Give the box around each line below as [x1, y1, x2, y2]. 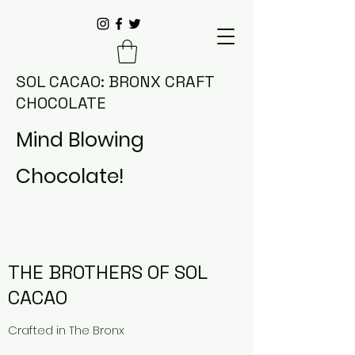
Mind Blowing [16, 125, 144, 154]
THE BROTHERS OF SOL [8, 259, 207, 284]
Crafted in [8, 321, 69, 338]
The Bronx [69, 321, 124, 338]
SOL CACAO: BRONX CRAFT [16, 71, 214, 92]
